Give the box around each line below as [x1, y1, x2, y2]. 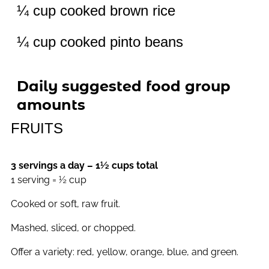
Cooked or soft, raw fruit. [11, 198, 120, 210]
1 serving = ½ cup [11, 174, 86, 186]
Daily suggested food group [17, 77, 231, 95]
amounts [17, 96, 85, 114]
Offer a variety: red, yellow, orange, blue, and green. [11, 246, 238, 258]
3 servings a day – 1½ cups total [11, 160, 158, 172]
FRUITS [11, 120, 63, 137]
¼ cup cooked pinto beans [17, 34, 183, 50]
